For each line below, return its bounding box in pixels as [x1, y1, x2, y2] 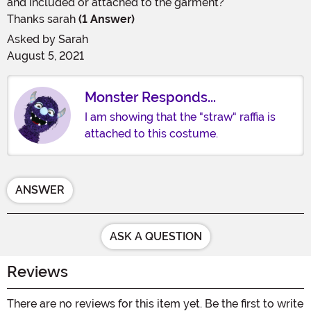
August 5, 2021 [7, 49, 84, 62]
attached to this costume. [85, 126, 218, 140]
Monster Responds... [85, 88, 216, 106]
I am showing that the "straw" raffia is [85, 110, 276, 124]
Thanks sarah [7, 12, 76, 26]
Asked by [7, 32, 58, 46]
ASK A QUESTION [109, 229, 202, 243]
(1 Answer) [76, 12, 135, 26]
